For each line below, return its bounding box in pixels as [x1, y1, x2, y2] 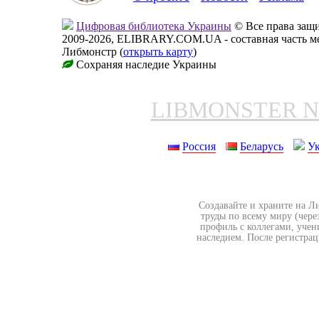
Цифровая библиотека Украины [76, 19, 231, 32]
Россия [182, 140, 216, 152]
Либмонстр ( [62, 45, 123, 58]
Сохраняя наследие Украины [73, 58, 216, 70]
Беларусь [240, 140, 283, 152]
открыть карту [123, 45, 193, 58]
